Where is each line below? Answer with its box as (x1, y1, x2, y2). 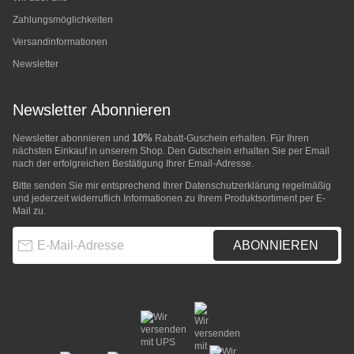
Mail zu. (13, 205, 46, 217)
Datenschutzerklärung (185, 180, 280, 192)
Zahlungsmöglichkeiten (13, 14, 113, 26)
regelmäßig (280, 180, 331, 192)
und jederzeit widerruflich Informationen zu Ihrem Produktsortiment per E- (13, 193, 326, 205)
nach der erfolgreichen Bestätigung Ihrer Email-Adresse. (13, 158, 254, 170)
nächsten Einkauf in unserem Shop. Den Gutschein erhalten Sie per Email (13, 145, 330, 157)
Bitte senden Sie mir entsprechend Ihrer (13, 180, 185, 192)
